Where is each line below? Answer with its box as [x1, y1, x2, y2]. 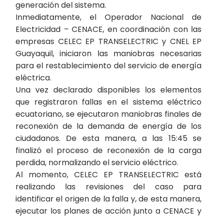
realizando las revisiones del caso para [15, 181, 201, 192]
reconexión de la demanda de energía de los [15, 121, 201, 132]
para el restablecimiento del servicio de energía [15, 60, 201, 71]
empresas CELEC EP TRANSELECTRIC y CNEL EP [15, 36, 201, 47]
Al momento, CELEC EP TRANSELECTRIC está [15, 169, 201, 180]
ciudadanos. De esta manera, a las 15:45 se [15, 133, 201, 144]
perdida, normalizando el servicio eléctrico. [15, 157, 178, 168]
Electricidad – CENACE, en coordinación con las [15, 24, 201, 35]
